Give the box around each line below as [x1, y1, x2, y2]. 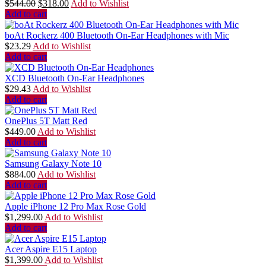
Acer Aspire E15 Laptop [5, 244, 97, 255]
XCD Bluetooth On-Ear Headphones [5, 73, 144, 84]
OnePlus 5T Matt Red [5, 116, 87, 126]
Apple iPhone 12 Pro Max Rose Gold [5, 201, 146, 212]
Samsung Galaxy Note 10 [5, 159, 102, 169]
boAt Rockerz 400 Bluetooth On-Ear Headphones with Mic [5, 30, 229, 41]
